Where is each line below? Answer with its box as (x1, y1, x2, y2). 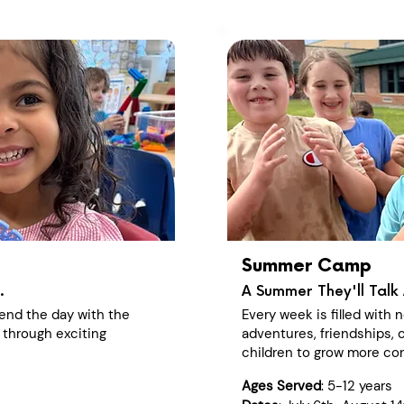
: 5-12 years (321, 377, 396, 395)
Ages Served (242, 377, 321, 395)
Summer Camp (242, 255, 372, 277)
